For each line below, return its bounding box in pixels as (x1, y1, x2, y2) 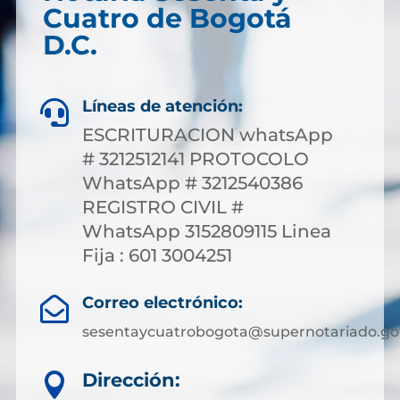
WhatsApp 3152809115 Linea (82, 220, 331, 242)
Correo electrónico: (81, 292, 243, 312)
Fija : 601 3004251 (82, 244, 232, 266)
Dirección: (82, 368, 180, 391)
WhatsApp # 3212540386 (82, 171, 303, 194)
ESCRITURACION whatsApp (82, 123, 333, 146)
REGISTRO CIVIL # (82, 196, 244, 218)
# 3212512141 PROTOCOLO (82, 147, 309, 170)
